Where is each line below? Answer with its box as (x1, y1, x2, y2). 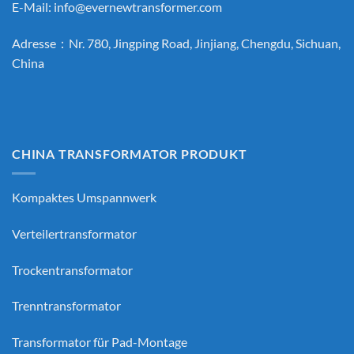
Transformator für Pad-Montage (12, 334, 187, 350)
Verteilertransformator (12, 225, 137, 241)
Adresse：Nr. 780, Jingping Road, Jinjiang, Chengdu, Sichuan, (12, 35, 341, 51)
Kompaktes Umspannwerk (12, 190, 156, 205)
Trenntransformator (12, 298, 121, 314)
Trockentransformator (12, 262, 133, 277)
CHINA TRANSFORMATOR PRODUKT (12, 146, 247, 162)
